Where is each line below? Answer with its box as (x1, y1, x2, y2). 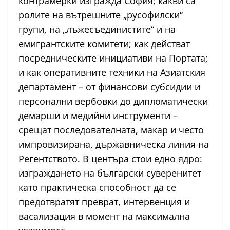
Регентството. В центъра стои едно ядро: (18, 152, 202, 165)
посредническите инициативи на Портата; (18, 52, 208, 65)
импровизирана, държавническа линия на (18, 138, 209, 151)
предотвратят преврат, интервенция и (18, 196, 190, 208)
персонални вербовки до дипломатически (18, 95, 208, 108)
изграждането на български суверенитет (18, 167, 201, 180)
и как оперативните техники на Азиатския (18, 66, 205, 79)
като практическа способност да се (18, 181, 176, 194)
